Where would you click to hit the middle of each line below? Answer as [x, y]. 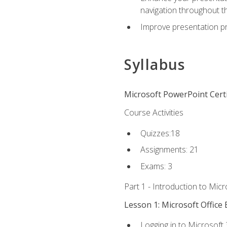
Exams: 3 [156, 166]
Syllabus [155, 65]
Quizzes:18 [160, 133]
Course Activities [154, 113]
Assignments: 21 [169, 150]
